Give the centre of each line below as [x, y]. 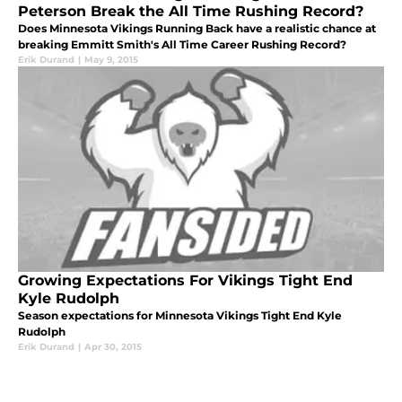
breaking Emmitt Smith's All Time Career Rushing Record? [182, 44]
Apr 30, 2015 [113, 346]
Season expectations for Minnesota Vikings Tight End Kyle [180, 315]
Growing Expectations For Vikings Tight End [185, 280]
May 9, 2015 [111, 59]
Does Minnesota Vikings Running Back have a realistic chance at [197, 28]
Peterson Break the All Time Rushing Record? [191, 11]
